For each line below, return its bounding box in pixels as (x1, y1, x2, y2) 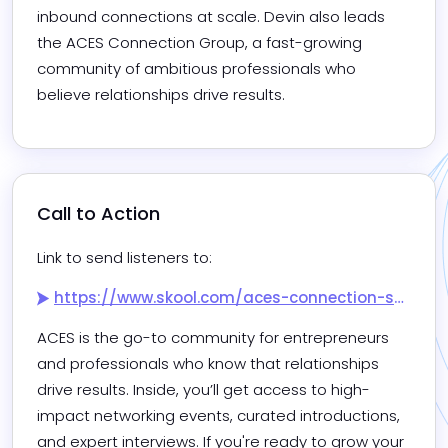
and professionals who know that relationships (37, 353, 379, 375)
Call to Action (37, 201, 160, 227)
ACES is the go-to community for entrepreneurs (37, 327, 389, 349)
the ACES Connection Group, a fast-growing (37, 32, 362, 54)
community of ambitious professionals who (37, 58, 356, 80)
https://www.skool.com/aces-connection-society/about (54, 287, 394, 309)
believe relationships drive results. (37, 84, 285, 106)
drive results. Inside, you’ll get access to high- (37, 379, 370, 401)
